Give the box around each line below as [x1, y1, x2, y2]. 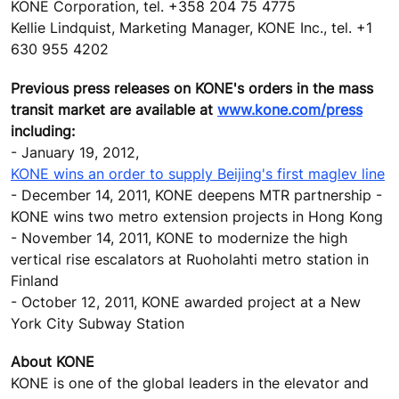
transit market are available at [11, 100, 217, 118]
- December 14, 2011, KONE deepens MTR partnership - [11, 185, 382, 204]
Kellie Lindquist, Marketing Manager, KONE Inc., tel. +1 [11, 19, 372, 37]
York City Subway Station [11, 313, 184, 332]
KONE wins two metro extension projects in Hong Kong [11, 207, 383, 225]
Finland [11, 271, 59, 289]
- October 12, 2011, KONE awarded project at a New [11, 292, 361, 311]
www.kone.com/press [217, 100, 362, 118]
